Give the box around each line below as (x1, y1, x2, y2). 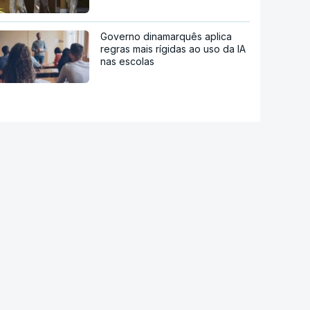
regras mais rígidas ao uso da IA (100, 43, 246, 55)
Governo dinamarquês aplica (100, 30, 232, 43)
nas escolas (100, 55, 155, 68)
